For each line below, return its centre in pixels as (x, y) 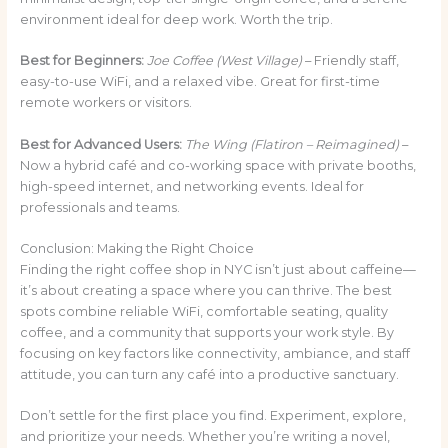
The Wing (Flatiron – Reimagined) (291, 144)
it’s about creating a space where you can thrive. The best (205, 291)
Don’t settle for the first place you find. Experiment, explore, (212, 416)
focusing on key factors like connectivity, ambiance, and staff (214, 354)
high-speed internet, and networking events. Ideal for (191, 186)
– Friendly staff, (350, 61)
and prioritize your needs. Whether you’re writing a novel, (204, 437)
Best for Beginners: (81, 61)
